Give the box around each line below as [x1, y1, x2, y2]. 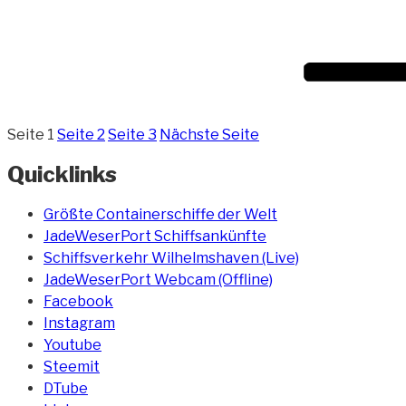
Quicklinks [7, 160, 117, 188]
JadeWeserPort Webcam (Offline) [43, 270, 273, 288]
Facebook [43, 292, 113, 310]
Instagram [43, 314, 115, 332]
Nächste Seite [159, 125, 259, 143]
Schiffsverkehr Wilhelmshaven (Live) [43, 248, 299, 266]
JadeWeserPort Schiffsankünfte [43, 227, 266, 245]
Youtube [43, 335, 101, 353]
